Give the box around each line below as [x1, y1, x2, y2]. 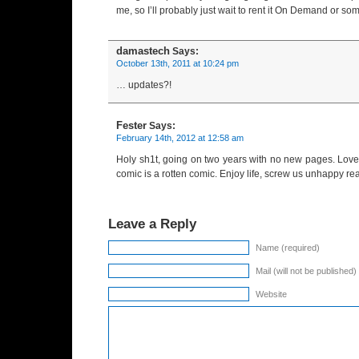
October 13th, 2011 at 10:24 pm [116, 58, 239, 68]
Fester [116, 119, 147, 131]
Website [256, 289, 287, 299]
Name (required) [256, 243, 320, 252]
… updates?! [116, 79, 171, 91]
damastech [116, 45, 170, 57]
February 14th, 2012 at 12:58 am [116, 133, 244, 143]
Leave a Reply [108, 216, 196, 232]
